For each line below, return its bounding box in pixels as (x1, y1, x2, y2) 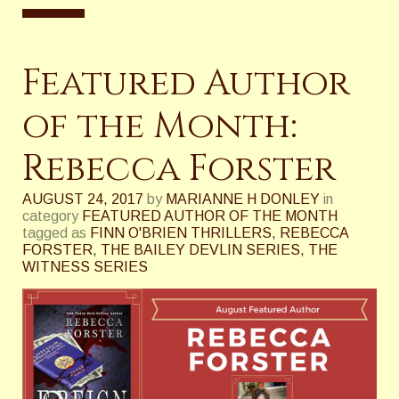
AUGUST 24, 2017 (22, 191, 143, 207)
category (22, 208, 78, 224)
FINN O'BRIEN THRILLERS (90, 225, 272, 240)
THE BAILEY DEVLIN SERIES (101, 242, 300, 257)
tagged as (22, 225, 86, 240)
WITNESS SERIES (22, 259, 148, 274)
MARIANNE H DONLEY (166, 191, 320, 207)
